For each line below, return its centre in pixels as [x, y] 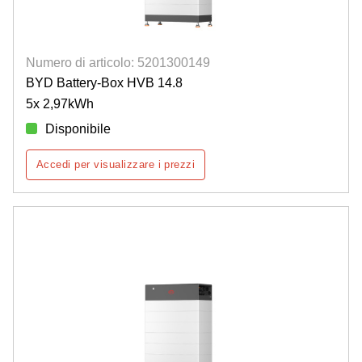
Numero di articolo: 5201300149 [118, 62]
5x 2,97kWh [60, 103]
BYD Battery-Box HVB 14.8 [104, 82]
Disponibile [78, 128]
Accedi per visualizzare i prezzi [116, 164]
